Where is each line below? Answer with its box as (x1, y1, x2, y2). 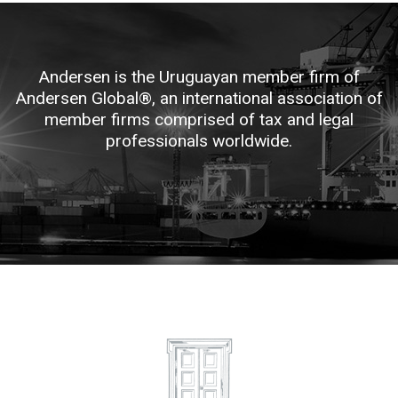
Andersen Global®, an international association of (15, 88, 383, 108)
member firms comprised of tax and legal (44, 109, 354, 130)
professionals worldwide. (106, 131, 292, 151)
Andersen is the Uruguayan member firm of (38, 67, 360, 87)
